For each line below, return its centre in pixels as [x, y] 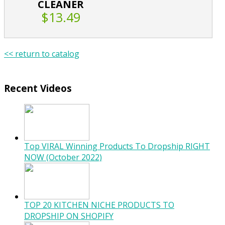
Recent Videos [38, 88]
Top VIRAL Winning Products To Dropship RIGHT [117, 146]
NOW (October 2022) [63, 157]
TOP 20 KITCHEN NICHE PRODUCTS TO [99, 205]
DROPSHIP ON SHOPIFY [69, 216]
